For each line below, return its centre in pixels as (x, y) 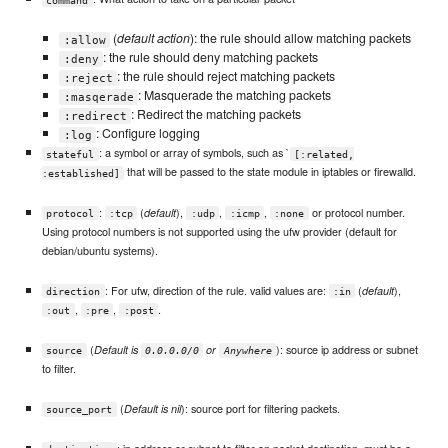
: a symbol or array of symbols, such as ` (194, 152)
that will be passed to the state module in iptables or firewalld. (270, 171)
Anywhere (247, 350)
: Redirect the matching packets (216, 114)
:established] (80, 173)
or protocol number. (356, 211)
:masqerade (98, 97)
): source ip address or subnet (347, 348)
